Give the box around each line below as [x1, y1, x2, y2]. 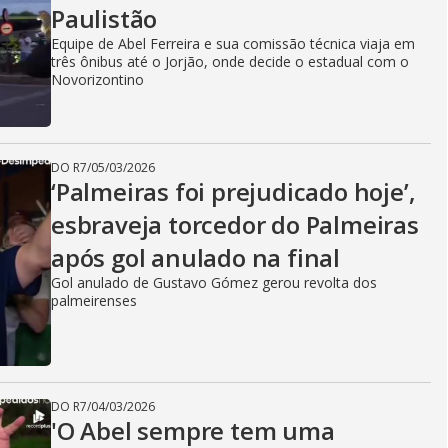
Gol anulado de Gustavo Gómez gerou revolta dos [51, 273, 377, 292]
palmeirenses [51, 291, 137, 310]
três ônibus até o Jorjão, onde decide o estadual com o [51, 52, 409, 71]
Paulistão [51, 2, 158, 35]
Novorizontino [51, 70, 144, 89]
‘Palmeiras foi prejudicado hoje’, [51, 175, 416, 208]
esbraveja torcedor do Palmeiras [51, 208, 419, 241]
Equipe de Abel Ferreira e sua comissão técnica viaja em [51, 34, 415, 53]
